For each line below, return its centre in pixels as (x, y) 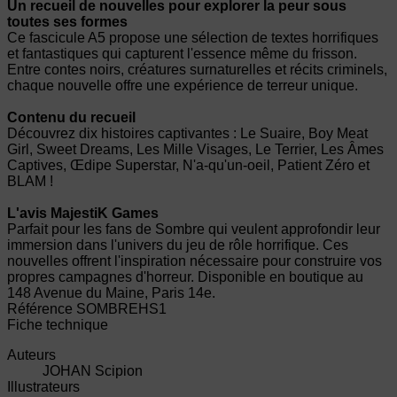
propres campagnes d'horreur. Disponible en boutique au (185, 277)
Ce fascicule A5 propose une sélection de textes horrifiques (193, 38)
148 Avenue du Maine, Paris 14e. (111, 293)
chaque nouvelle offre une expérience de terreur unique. (183, 86)
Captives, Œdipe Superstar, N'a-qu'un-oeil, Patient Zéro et (188, 166)
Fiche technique (58, 325)
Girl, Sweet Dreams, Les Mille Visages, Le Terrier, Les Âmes (195, 150)
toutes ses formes (67, 22)
